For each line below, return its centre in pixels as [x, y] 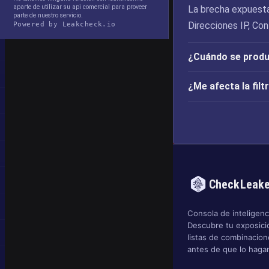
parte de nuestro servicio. [48, 15]
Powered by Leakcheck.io [65, 24]
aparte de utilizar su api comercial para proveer [80, 7]
